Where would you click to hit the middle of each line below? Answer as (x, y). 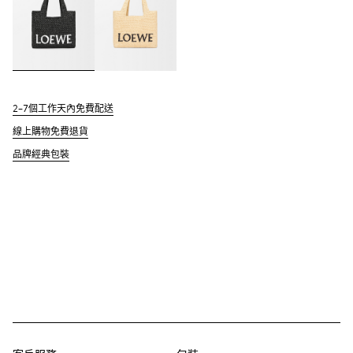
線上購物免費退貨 (50, 133)
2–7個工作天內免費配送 (63, 110)
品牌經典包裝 (41, 156)
